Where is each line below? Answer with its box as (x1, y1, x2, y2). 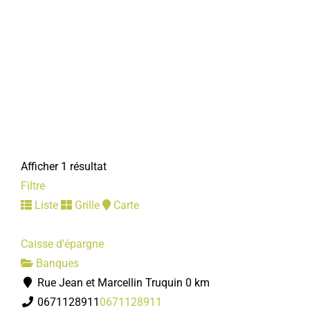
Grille (72, 199, 100, 212)
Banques (33, 257, 79, 270)
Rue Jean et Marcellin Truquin (35, 276, 183, 289)
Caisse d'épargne (21, 237, 104, 250)
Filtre (21, 179, 45, 192)
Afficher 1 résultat (21, 160, 107, 173)
